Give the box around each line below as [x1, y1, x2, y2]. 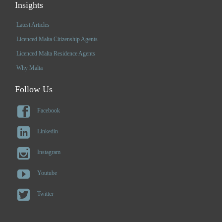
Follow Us [15, 84, 53, 94]
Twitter [37, 190, 54, 197]
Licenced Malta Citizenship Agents [16, 35, 98, 43]
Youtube [37, 169, 57, 176]
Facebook [37, 107, 60, 114]
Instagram [37, 148, 60, 156]
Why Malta [16, 64, 43, 71]
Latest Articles [16, 21, 50, 28]
